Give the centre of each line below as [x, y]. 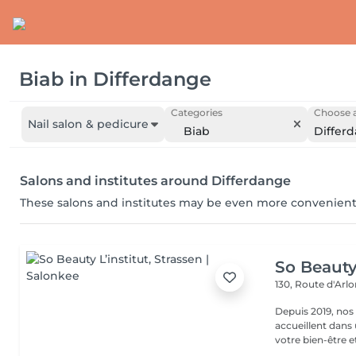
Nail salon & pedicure [88, 124]
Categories [197, 112]
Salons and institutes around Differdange [155, 181]
